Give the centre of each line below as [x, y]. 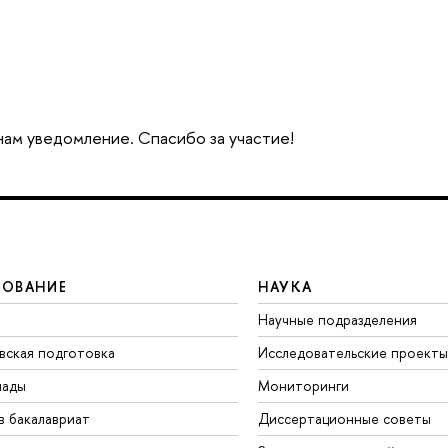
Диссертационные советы [344, 418]
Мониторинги [303, 385]
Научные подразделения [337, 319]
